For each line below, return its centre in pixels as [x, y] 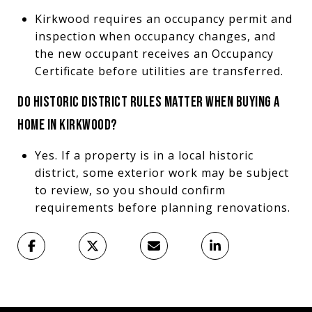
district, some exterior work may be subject [162, 172]
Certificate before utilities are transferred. [159, 71]
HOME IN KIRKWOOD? [68, 125]
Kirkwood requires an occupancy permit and [163, 18]
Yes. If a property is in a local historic [144, 155]
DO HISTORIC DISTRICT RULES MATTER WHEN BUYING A [149, 102]
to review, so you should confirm [130, 190]
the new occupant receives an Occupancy [154, 53]
